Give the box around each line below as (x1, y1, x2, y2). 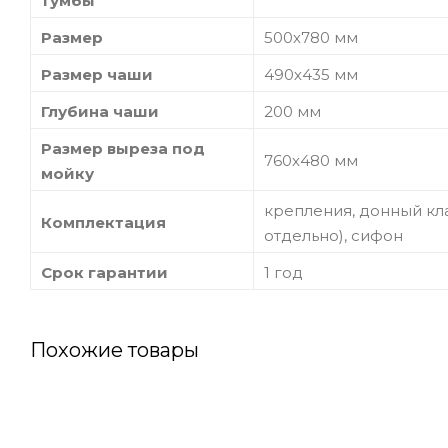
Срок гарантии (41, 262, 168, 282)
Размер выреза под (41, 138, 205, 158)
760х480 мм (264, 150, 358, 170)
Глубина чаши (41, 101, 159, 121)
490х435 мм (264, 64, 358, 84)
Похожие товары (30, 337, 199, 362)
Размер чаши (41, 64, 153, 84)
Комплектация (41, 212, 166, 232)
